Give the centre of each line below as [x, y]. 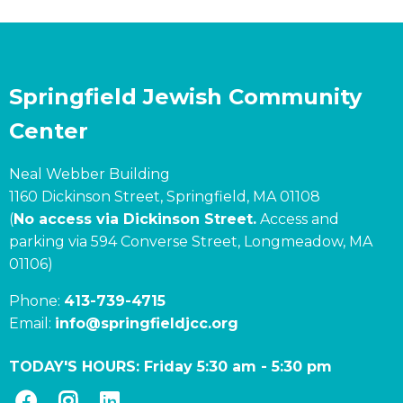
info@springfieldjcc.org [147, 324]
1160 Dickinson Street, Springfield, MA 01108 [165, 197]
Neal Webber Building [90, 175]
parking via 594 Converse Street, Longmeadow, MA [191, 242]
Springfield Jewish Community [185, 97]
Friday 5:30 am [200, 366]
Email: [32, 324]
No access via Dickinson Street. [135, 219]
